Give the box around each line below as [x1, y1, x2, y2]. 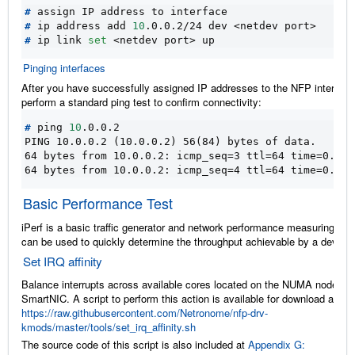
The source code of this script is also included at [21, 336, 248, 352]
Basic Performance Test [23, 192, 173, 213]
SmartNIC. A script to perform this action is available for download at [21, 290, 337, 306]
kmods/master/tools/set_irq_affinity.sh [21, 319, 196, 334]
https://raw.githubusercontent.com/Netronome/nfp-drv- [21, 304, 268, 320]
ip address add [31, 19, 132, 32]
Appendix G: [248, 336, 305, 352]
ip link [31, 33, 88, 46]
